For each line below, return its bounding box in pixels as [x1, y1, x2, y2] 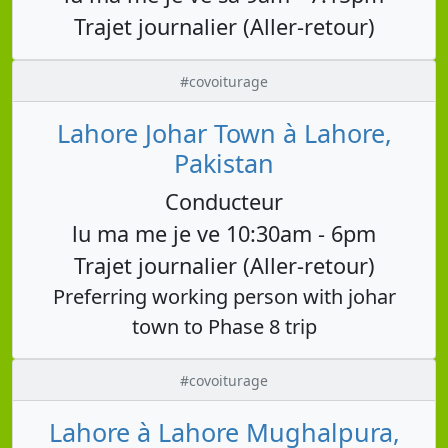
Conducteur [165, 186, 283, 216]
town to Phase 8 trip [131, 312, 317, 340]
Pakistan [174, 145, 274, 180]
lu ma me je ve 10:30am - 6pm [72, 218, 376, 248]
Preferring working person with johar [52, 282, 396, 310]
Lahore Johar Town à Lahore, [56, 115, 392, 150]
